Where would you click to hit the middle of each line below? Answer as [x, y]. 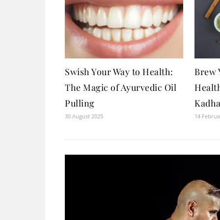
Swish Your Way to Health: [119, 72]
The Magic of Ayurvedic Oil [121, 88]
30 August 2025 [84, 116]
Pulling [80, 103]
